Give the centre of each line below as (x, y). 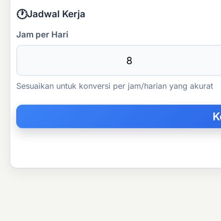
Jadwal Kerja (56, 14)
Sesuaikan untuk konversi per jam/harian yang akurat (115, 86)
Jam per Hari (42, 34)
